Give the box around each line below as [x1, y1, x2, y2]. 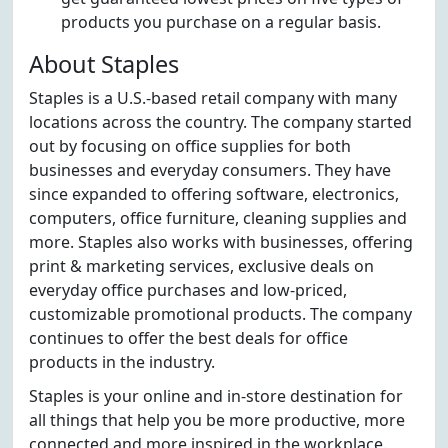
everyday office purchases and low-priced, [29, 279, 347, 301]
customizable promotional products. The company [29, 303, 412, 325]
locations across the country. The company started [29, 111, 412, 133]
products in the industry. [29, 351, 215, 373]
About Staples [29, 48, 179, 80]
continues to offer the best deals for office [29, 327, 348, 349]
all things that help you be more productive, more [29, 409, 405, 431]
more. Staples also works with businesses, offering [29, 231, 413, 253]
